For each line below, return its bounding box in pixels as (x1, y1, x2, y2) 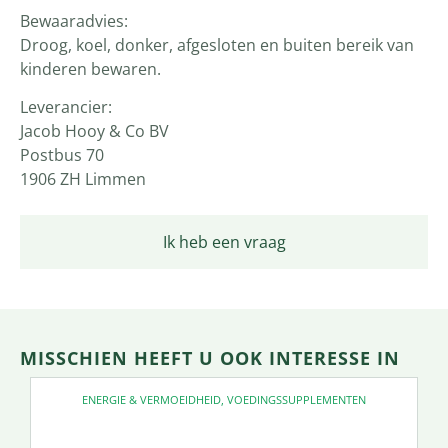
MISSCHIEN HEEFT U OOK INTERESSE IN (20, 346, 400, 371)
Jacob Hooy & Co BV (20, 119, 169, 142)
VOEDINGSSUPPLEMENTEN (227, 392, 366, 408)
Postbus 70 (20, 143, 104, 166)
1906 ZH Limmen (20, 167, 146, 190)
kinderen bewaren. (20, 57, 161, 80)
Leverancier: (20, 95, 112, 118)
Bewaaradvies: (20, 9, 128, 32)
